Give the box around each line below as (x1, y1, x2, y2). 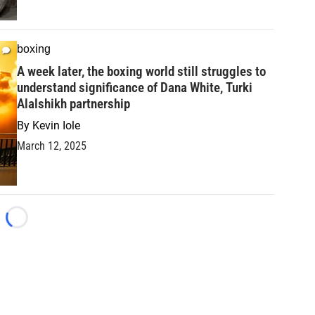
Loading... (15, 218, 65, 231)
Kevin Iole (32, 119, 80, 133)
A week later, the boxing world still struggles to (17, 63, 266, 80)
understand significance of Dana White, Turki (17, 79, 252, 96)
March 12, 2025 (17, 139, 86, 153)
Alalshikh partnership (17, 96, 130, 112)
